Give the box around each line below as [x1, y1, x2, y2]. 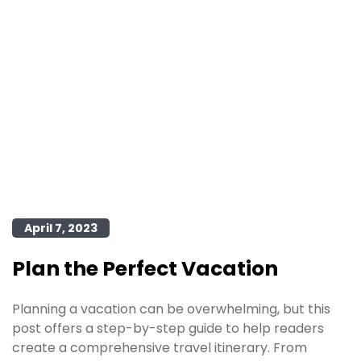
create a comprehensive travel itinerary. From [12, 338, 307, 357]
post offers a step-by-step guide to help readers [12, 319, 324, 338]
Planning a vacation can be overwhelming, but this [12, 300, 330, 318]
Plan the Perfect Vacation [12, 255, 278, 283]
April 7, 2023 [24, 220, 98, 236]
